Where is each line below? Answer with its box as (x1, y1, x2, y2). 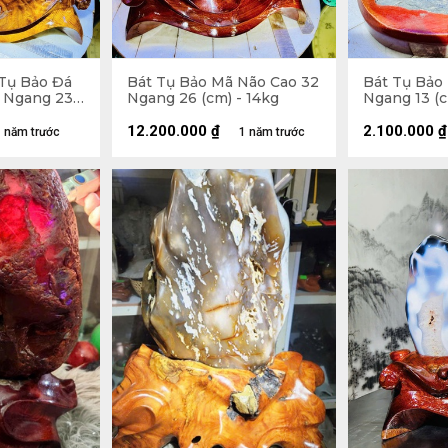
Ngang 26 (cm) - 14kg (127, 88, 279, 107)
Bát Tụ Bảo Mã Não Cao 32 (127, 72, 319, 91)
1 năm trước (239, 124, 305, 139)
